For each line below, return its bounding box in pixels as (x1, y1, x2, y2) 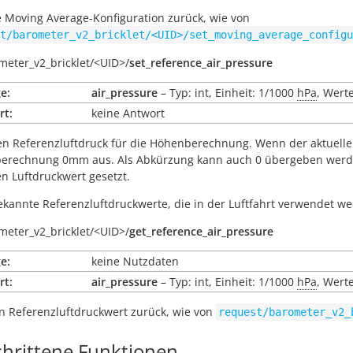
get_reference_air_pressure (129, 224, 273, 239)
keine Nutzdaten (91, 254, 179, 269)
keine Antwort (91, 106, 165, 121)
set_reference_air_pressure (129, 55, 273, 70)
